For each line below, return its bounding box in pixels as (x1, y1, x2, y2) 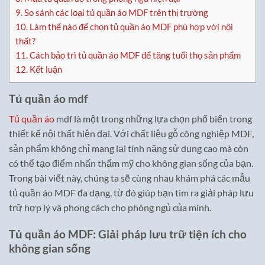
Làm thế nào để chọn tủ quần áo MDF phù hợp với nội (28, 21, 233, 32)
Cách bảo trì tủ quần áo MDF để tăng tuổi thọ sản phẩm (28, 49, 241, 60)
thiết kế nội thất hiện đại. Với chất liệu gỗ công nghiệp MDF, (9, 128, 254, 140)
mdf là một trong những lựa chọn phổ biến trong (54, 113, 252, 125)
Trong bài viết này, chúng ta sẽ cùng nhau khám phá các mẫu (9, 172, 250, 184)
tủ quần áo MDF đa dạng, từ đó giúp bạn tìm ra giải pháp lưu (9, 187, 254, 199)
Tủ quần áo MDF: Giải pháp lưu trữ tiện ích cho (9, 227, 247, 241)
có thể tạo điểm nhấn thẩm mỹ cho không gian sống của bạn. (9, 157, 253, 169)
